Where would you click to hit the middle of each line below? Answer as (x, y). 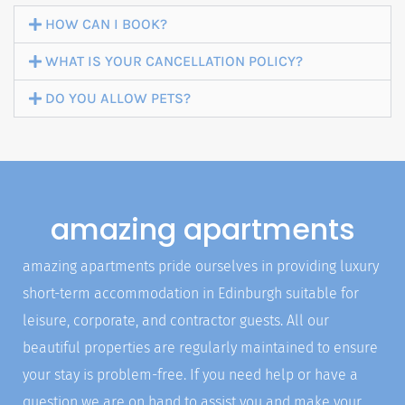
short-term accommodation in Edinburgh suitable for (191, 293)
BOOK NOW (131, 75)
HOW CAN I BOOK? (107, 24)
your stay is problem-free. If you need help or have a (190, 374)
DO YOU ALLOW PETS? (118, 98)
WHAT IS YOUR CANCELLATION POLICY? (174, 61)
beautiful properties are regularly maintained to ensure (200, 347)
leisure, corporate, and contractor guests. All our (176, 320)
